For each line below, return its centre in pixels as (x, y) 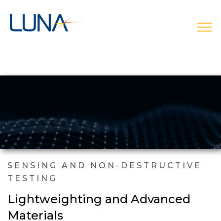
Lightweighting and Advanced (99, 199)
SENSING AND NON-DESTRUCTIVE (105, 165)
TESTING (32, 178)
